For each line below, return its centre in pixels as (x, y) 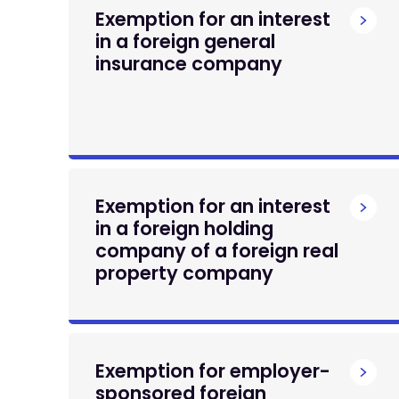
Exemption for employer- (213, 371)
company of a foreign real (217, 251)
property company (184, 273)
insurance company (189, 64)
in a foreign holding (184, 228)
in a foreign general (185, 41)
